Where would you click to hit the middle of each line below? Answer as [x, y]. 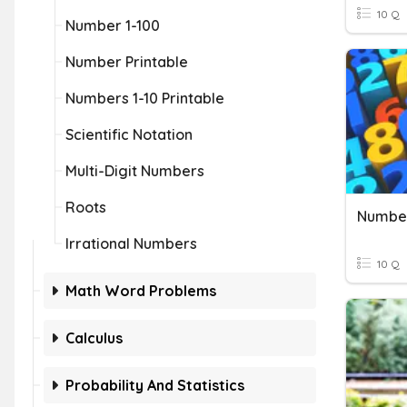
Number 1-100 [113, 25]
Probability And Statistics [155, 385]
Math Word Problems [141, 291]
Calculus [94, 338]
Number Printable [127, 62]
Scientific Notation [129, 134]
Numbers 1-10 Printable [145, 98]
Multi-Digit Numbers [135, 171]
